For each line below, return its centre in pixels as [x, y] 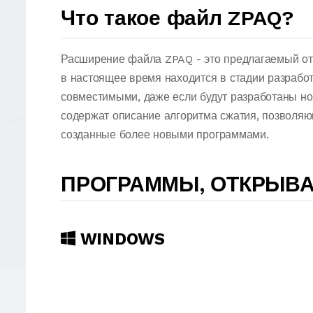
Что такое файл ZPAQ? [177, 18]
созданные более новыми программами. [165, 134]
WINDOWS [120, 239]
